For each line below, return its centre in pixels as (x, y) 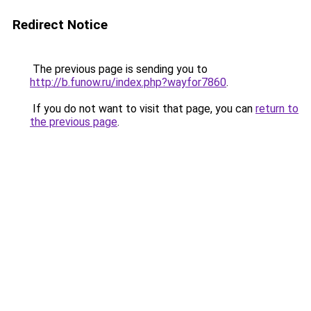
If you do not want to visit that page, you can (143, 109)
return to (277, 109)
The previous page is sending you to (119, 69)
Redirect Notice (60, 25)
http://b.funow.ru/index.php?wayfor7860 (128, 82)
